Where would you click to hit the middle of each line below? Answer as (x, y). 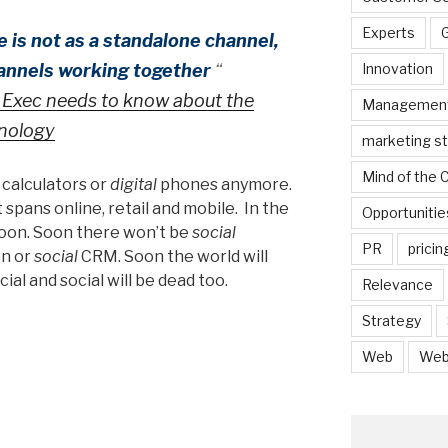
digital (133, 184)
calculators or (56, 184)
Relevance (397, 284)
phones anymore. (224, 184)
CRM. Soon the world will (173, 256)
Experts (388, 32)
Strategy (391, 320)
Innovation (397, 68)
